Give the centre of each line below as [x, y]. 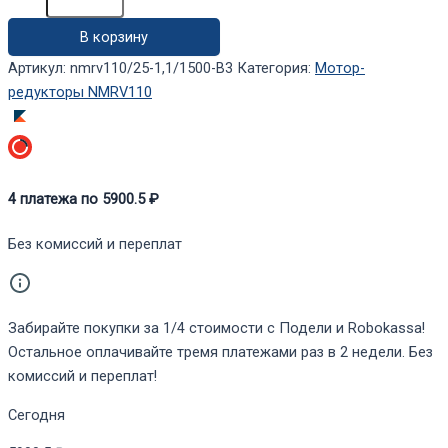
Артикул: [39, 68]
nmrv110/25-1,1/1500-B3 [151, 68]
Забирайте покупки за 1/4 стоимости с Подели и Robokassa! [216, 328]
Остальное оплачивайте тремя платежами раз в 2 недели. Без [220, 352]
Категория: [276, 68]
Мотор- [340, 68]
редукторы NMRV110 [80, 92]
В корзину [113, 37]
